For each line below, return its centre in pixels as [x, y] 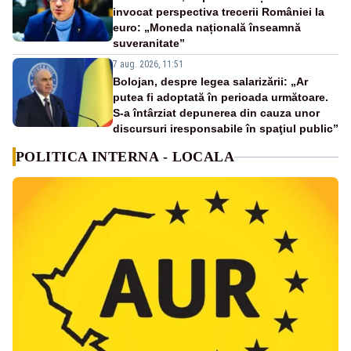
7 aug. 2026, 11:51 [148, 65]
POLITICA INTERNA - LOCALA [125, 157]
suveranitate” [149, 43]
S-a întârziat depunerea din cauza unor [216, 113]
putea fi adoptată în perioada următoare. [221, 98]
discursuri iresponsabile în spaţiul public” [226, 129]
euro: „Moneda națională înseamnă [207, 28]
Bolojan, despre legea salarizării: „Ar [210, 82]
